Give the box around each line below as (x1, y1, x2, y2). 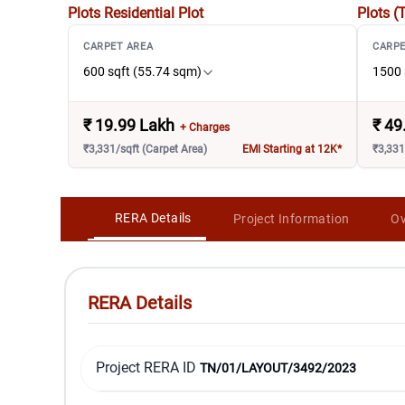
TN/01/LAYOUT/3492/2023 (200, 361, 357, 376)
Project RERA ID (96, 359, 197, 376)
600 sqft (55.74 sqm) (83, 64, 202, 80)
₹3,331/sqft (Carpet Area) (83, 143, 208, 155)
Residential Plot (104, 5, 204, 22)
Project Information (232, 211, 350, 226)
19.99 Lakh (95, 116, 175, 135)
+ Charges (180, 121, 231, 134)
